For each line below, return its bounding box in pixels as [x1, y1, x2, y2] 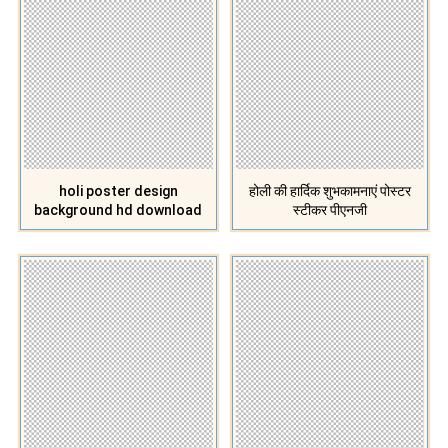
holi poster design [58, 182, 178, 199]
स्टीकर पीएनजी [292, 201, 367, 218]
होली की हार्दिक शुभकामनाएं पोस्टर [248, 182, 411, 199]
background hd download [34, 201, 203, 218]
